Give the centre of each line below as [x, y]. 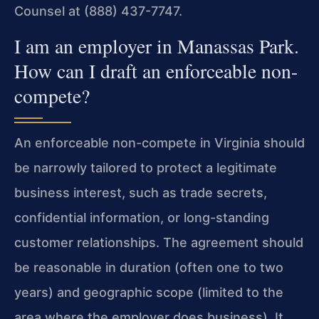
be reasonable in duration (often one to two [149, 268]
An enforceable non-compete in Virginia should [159, 143]
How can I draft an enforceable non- [156, 71]
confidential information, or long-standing [142, 218]
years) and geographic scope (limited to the [149, 293]
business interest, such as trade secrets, [141, 193]
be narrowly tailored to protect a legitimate [146, 168]
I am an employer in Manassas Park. [157, 46]
